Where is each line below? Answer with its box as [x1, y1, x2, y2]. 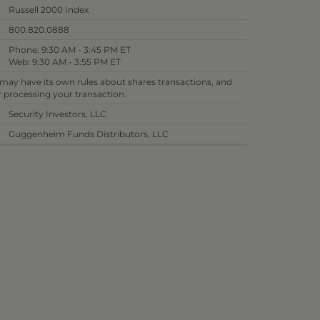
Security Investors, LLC [9, 108, 106, 119]
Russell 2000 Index [9, 4, 89, 15]
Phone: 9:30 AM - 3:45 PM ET [9, 44, 131, 55]
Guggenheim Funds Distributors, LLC [9, 128, 169, 139]
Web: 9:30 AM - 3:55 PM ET [9, 56, 121, 67]
